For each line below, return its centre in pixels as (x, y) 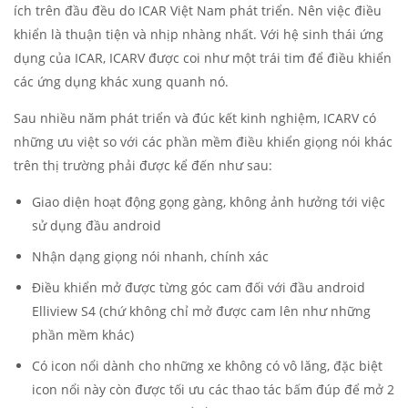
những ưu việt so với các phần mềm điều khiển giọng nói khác (203, 142)
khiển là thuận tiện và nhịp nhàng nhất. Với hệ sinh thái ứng (199, 34)
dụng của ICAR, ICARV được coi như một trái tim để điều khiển (203, 58)
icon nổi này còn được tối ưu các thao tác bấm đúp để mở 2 (213, 389)
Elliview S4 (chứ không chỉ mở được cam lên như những (201, 311)
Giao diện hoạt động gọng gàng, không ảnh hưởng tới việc (209, 202)
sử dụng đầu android (97, 225)
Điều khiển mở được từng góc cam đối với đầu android (199, 287)
